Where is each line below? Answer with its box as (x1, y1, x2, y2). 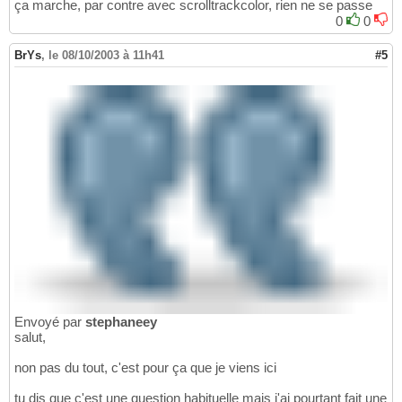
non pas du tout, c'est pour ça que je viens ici (14, 359, 276, 375)
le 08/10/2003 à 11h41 (48, 48, 164, 63)
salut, (14, 328, 46, 345)
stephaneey (85, 313, 157, 329)
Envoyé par (14, 313, 85, 329)
